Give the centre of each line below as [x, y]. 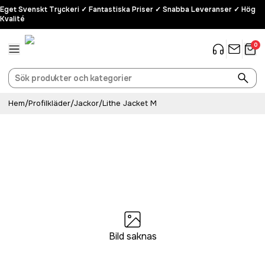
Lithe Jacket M [130, 103]
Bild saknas [132, 236]
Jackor [86, 103]
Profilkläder [49, 103]
